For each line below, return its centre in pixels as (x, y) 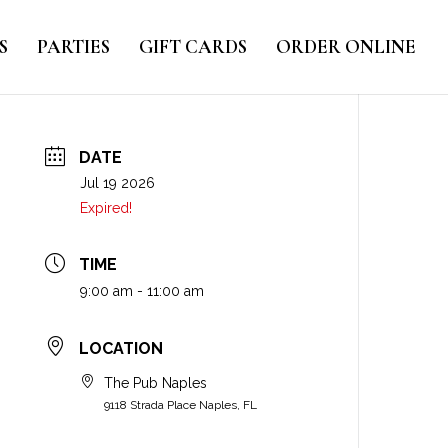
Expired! (106, 208)
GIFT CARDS (193, 46)
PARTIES (73, 46)
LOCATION (121, 348)
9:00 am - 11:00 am (142, 291)
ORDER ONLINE (346, 46)
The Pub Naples (156, 382)
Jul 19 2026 (118, 183)
